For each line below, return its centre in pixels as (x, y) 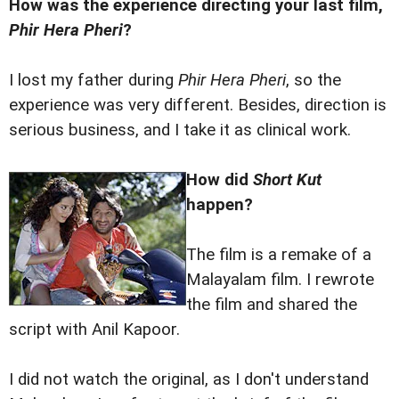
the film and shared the (272, 305)
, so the (313, 81)
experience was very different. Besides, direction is (198, 106)
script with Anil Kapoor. (94, 330)
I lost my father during (94, 81)
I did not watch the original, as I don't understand (189, 380)
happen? (220, 205)
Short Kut (287, 180)
